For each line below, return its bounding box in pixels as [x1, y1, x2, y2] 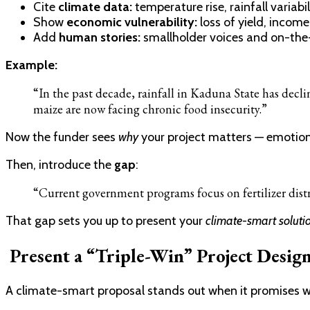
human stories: [59, 29, 140, 45]
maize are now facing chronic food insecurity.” [33, 100, 267, 117]
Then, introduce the [6, 156, 114, 172]
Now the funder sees [6, 129, 118, 145]
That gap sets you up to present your [6, 212, 206, 228]
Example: [6, 57, 57, 73]
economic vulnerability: [66, 14, 197, 30]
